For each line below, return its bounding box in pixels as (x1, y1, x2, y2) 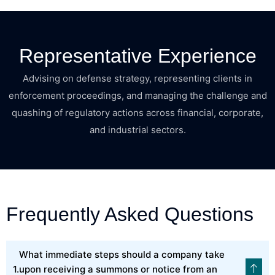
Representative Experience (18, 44, 257, 67)
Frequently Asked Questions (6, 203, 254, 225)
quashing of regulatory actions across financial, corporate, (12, 106, 263, 118)
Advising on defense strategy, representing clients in (23, 72, 252, 84)
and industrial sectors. (89, 123, 186, 136)
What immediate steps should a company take (19, 248, 225, 260)
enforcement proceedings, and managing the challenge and (8, 89, 267, 101)
